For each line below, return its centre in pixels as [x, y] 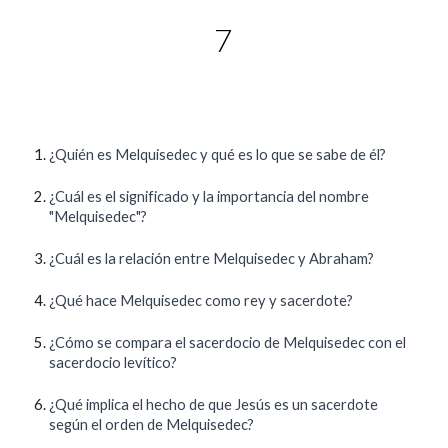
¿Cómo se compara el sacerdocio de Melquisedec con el [228, 342]
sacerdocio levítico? [113, 362]
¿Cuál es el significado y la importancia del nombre [209, 196]
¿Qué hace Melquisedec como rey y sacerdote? [201, 300]
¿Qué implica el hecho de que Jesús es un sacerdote [214, 404]
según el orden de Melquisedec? [152, 424]
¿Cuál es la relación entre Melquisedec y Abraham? [212, 258]
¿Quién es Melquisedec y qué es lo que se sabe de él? [218, 154]
